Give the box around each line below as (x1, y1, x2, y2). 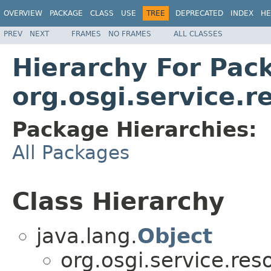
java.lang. (36, 224, 137, 249)
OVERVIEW (4, 9, 42, 18)
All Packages (12, 141, 129, 163)
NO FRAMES (108, 29, 151, 38)
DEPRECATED (175, 9, 223, 18)
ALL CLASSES (174, 29, 223, 38)
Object (137, 224, 212, 249)
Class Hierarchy (12, 187, 224, 215)
